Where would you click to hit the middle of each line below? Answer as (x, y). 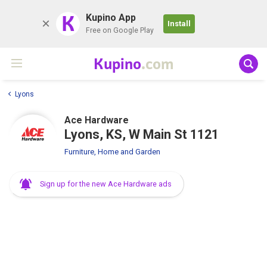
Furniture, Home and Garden (112, 151)
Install (179, 24)
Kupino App (111, 18)
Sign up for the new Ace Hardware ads (106, 184)
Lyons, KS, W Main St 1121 (142, 134)
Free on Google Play (120, 30)
